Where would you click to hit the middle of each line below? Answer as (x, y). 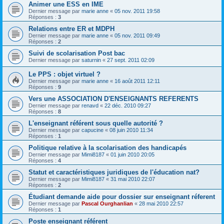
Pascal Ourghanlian (107, 204)
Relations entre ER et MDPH (71, 29)
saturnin (91, 60)
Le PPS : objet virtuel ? (64, 74)
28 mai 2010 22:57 (161, 204)
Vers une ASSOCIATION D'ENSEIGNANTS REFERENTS (113, 99)
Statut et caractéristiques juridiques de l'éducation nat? (114, 172)
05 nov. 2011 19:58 (137, 11)
